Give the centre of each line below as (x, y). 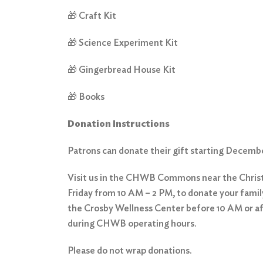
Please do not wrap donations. (130, 250)
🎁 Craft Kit (92, 16)
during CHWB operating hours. (132, 223)
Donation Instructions (119, 124)
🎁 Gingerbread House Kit (122, 70)
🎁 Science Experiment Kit (123, 43)
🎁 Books (86, 97)
